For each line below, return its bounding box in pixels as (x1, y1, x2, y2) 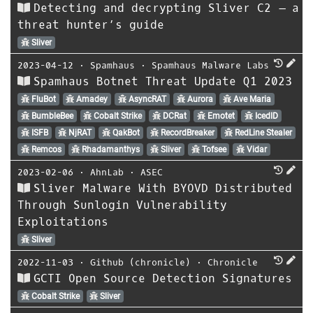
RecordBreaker (158, 127, 214, 138)
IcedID (253, 110, 279, 121)
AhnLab (90, 166, 124, 178)
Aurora (184, 94, 213, 104)
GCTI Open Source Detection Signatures (34, 270, 292, 286)
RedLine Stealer (233, 127, 293, 138)
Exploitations (17, 214, 108, 229)
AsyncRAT (126, 94, 166, 104)
